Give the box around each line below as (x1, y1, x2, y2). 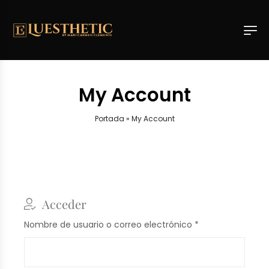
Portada (94, 113, 124, 124)
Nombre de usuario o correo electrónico (24, 219, 195, 231)
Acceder (42, 195, 86, 212)
